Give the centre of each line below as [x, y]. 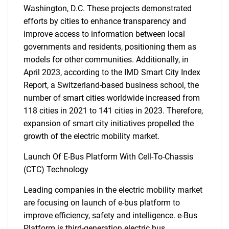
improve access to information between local [104, 34]
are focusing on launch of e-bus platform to [102, 203]
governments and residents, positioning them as [110, 47]
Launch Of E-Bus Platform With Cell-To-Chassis [108, 157]
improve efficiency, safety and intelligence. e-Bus [110, 215]
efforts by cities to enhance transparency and [105, 21]
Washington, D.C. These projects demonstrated [108, 8]
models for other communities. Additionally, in [106, 60]
